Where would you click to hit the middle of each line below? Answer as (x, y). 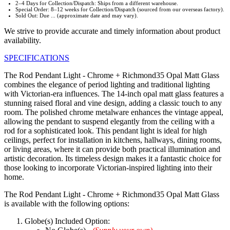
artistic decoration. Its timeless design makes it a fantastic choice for (113, 159)
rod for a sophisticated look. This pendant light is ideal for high (106, 131)
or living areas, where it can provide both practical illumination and (112, 149)
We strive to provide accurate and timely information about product (112, 31)
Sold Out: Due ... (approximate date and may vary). (77, 16)
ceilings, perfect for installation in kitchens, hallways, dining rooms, (113, 140)
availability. (23, 41)
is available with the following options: (67, 204)
